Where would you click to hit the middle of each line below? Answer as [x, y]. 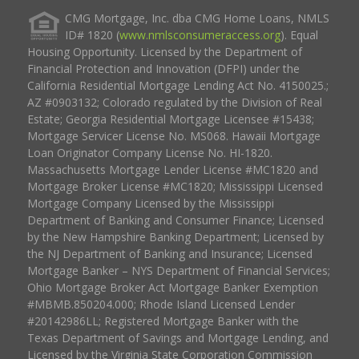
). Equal [299, 34]
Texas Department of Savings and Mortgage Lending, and [177, 337]
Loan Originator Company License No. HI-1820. [149, 152]
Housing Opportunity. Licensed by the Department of [164, 51]
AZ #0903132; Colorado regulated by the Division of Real [174, 102]
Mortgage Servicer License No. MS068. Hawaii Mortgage [173, 135]
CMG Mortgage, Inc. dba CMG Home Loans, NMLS [197, 18]
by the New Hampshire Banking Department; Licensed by [175, 236]
